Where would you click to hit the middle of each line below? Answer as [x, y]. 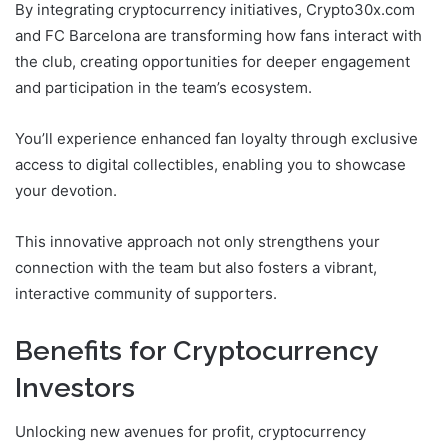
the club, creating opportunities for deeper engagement [212, 61]
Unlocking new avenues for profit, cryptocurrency [190, 432]
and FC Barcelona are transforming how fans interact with [218, 35]
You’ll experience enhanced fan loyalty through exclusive [216, 138]
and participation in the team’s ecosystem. [163, 87]
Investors [75, 387]
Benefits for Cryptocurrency [196, 350]
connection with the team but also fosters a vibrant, [196, 267]
